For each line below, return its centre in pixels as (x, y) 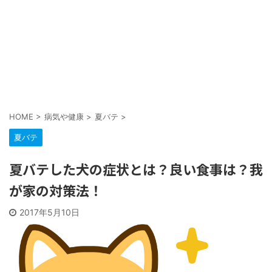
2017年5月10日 (49, 212)
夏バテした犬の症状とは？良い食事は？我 (136, 169)
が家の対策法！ (56, 190)
